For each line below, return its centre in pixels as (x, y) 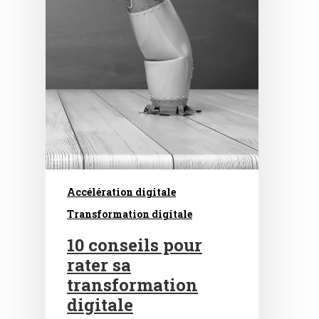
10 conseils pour (135, 245)
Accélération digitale (121, 192)
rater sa (99, 265)
